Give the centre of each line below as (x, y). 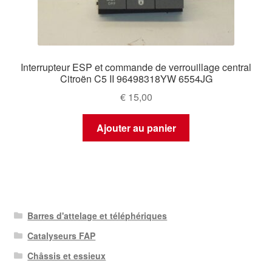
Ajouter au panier (136, 128)
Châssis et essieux (67, 256)
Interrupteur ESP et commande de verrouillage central (136, 67)
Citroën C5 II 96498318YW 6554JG (136, 78)
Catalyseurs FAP (62, 236)
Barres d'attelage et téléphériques (97, 216)
